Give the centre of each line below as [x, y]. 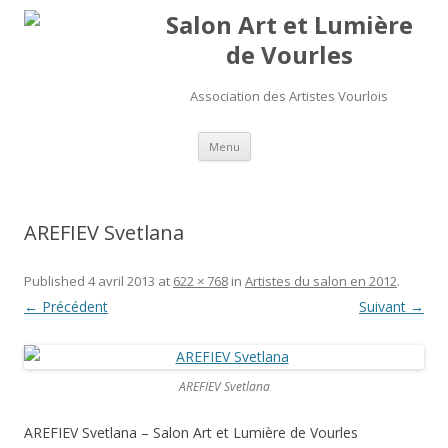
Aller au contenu [303, 138]
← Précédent [66, 306]
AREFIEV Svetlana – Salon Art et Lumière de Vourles [191, 432]
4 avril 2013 [121, 281]
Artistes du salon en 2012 [321, 281]
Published [56, 281]
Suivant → [391, 306]
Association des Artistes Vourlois [289, 96]
